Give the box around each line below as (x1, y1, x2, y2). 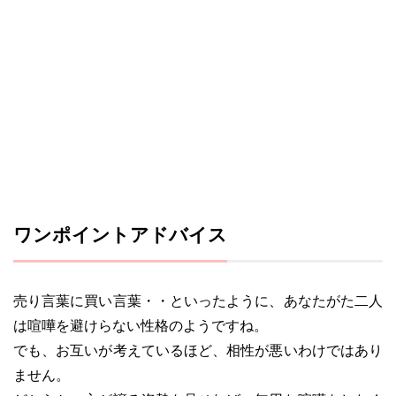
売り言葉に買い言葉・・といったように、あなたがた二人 (13, 293, 383, 308)
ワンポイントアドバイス (13, 225, 227, 245)
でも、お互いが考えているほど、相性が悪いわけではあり (13, 343, 383, 358)
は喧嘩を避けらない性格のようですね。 (13, 318, 268, 333)
